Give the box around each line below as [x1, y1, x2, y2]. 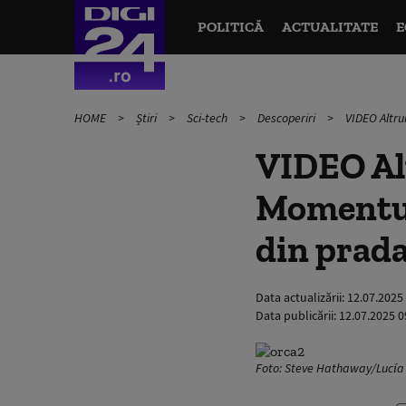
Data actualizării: [256, 289, 347, 305]
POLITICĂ [197, 18, 264, 35]
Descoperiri [257, 110, 318, 126]
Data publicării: [256, 307, 339, 324]
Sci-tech [187, 110, 230, 126]
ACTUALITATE [281, 18, 378, 35]
